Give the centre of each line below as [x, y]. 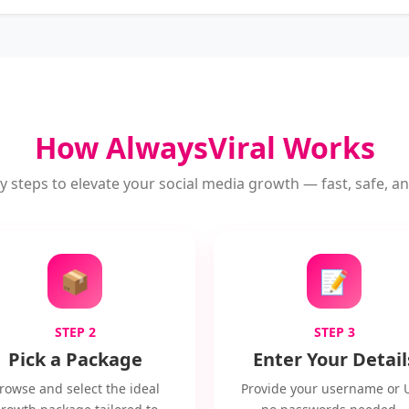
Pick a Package [75, 359]
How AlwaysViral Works [204, 147]
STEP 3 [334, 332]
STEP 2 [75, 332]
